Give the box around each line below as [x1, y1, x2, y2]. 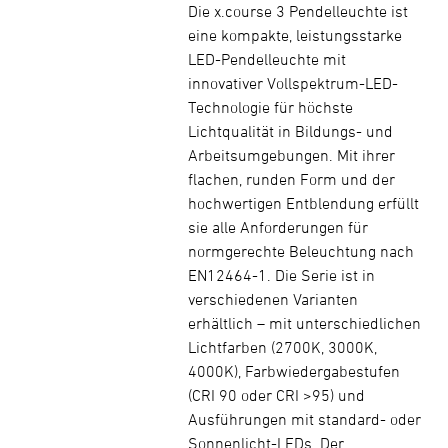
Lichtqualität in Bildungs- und [188, 122, 393, 140]
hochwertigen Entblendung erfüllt [188, 194, 419, 212]
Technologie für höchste [188, 98, 353, 116]
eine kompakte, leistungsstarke [188, 26, 402, 44]
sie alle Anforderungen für [188, 218, 368, 236]
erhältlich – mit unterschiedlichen [188, 314, 421, 332]
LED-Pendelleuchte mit [188, 50, 346, 68]
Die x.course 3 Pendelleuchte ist [188, 2, 408, 20]
